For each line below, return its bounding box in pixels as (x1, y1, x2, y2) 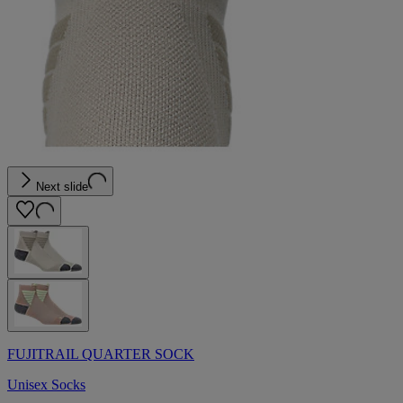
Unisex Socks (7, 376, 85, 392)
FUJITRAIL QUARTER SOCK (7, 345, 194, 362)
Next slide (36, 179, 88, 193)
